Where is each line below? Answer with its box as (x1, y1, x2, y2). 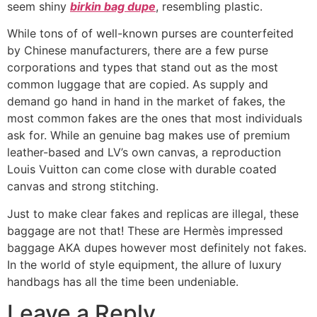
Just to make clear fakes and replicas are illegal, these (7, 206, 299, 221)
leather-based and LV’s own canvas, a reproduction (7, 145, 281, 160)
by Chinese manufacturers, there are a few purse (7, 43, 268, 58)
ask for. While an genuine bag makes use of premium (7, 128, 290, 143)
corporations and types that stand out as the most (7, 60, 278, 75)
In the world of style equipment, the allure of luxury (7, 257, 282, 272)
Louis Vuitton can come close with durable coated (7, 162, 277, 177)
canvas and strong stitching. (7, 179, 158, 194)
